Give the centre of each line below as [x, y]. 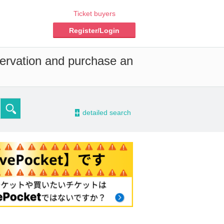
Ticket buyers [94, 13]
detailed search [107, 113]
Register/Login [94, 30]
